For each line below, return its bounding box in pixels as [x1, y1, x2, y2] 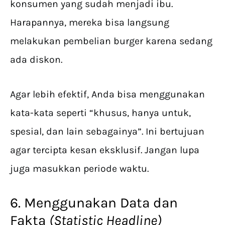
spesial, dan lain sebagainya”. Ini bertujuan [10, 126, 204, 138]
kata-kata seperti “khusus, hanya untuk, [10, 107, 191, 119]
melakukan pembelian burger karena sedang [10, 35, 212, 47]
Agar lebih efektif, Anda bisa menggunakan [10, 88, 205, 100]
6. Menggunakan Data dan [10, 194, 178, 211]
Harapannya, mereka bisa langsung [10, 17, 169, 29]
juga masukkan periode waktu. [10, 163, 151, 175]
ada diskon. [10, 54, 65, 66]
